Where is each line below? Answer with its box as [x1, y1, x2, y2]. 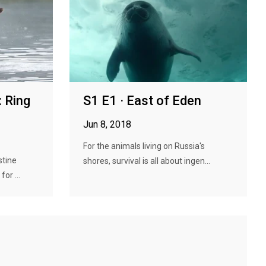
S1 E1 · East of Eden [83, 93, 201, 108]
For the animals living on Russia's [83, 141, 205, 151]
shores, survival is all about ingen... [83, 156, 210, 166]
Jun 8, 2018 [83, 119, 131, 130]
